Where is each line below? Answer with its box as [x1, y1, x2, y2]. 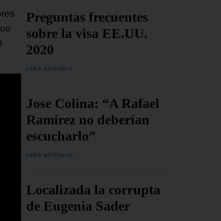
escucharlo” [26, 128, 96, 144]
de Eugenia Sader [26, 198, 131, 214]
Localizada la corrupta [26, 182, 161, 197]
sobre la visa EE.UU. [26, 25, 148, 41]
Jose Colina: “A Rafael [26, 95, 160, 111]
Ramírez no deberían [26, 111, 150, 127]
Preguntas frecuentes [26, 9, 148, 25]
